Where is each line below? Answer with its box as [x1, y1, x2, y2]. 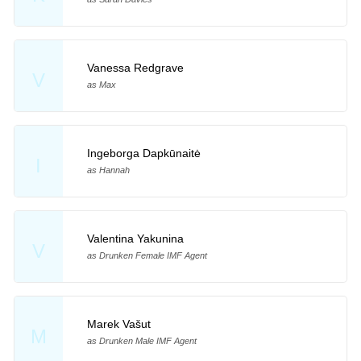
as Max [86, 80, 116, 90]
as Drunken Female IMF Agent [86, 251, 207, 261]
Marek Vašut [86, 317, 151, 330]
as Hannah [86, 165, 130, 176]
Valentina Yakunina [86, 232, 184, 246]
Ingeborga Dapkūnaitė [86, 147, 201, 160]
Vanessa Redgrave [86, 61, 184, 75]
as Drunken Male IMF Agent [86, 335, 197, 346]
